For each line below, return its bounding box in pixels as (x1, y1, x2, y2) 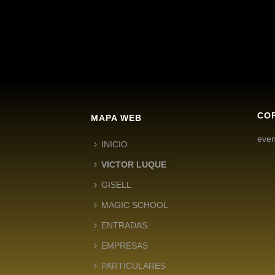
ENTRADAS (101, 220, 147, 230)
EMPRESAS (101, 240, 148, 250)
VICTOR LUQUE (101, 159, 166, 169)
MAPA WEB (91, 112, 142, 123)
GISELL (101, 179, 131, 190)
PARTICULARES (101, 260, 166, 271)
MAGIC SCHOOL (101, 199, 168, 210)
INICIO (101, 139, 128, 149)
